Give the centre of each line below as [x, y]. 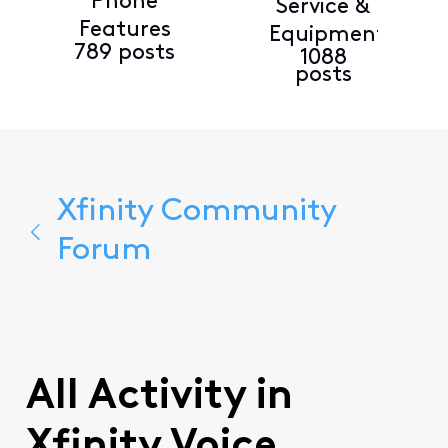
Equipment [327, 36]
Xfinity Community [196, 211]
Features [124, 30]
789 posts [125, 53]
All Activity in [159, 398]
